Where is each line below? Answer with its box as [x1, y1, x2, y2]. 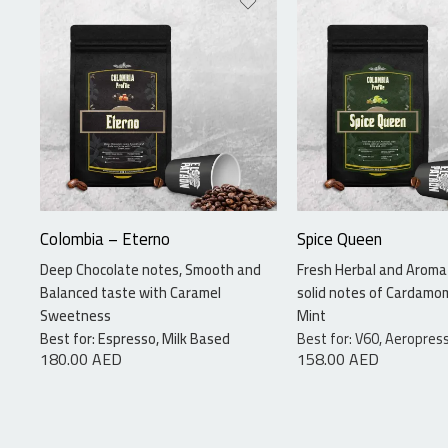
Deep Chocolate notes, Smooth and [40, 256, 261, 284]
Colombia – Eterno [40, 223, 170, 256]
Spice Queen [297, 223, 382, 256]
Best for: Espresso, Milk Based [40, 325, 230, 353]
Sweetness [40, 302, 111, 330]
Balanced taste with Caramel [40, 279, 221, 307]
